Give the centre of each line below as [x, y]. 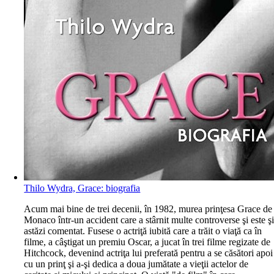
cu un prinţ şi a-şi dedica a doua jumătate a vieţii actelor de [136, 264]
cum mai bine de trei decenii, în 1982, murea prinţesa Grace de [152, 209]
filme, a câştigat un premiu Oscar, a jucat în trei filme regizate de [147, 242]
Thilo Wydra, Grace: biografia [82, 188]
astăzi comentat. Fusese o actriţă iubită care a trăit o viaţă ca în [143, 231]
